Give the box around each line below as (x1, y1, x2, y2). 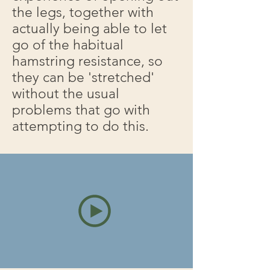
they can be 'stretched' (12, 69, 154, 86)
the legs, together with (12, 4, 154, 20)
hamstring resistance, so (12, 53, 163, 69)
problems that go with (12, 102, 150, 118)
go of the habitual (12, 37, 124, 53)
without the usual (12, 86, 119, 102)
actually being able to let (12, 20, 167, 37)
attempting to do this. (12, 118, 149, 134)
